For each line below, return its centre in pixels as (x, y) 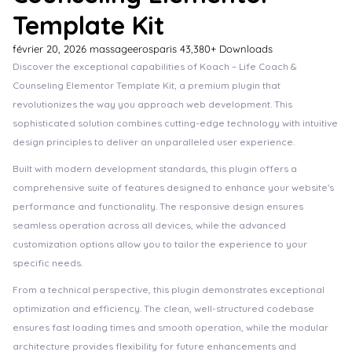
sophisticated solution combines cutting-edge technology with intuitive (175, 123)
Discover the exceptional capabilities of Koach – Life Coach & (155, 66)
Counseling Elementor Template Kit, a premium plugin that (147, 85)
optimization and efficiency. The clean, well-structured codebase (163, 308)
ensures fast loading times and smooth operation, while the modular (170, 327)
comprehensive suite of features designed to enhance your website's (173, 187)
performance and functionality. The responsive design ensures (158, 206)
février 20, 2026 (51, 49)
